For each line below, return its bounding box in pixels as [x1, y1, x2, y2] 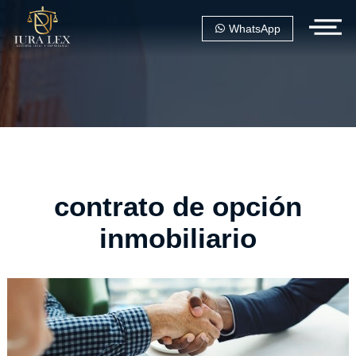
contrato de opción [53, 191, 302, 222]
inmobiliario [99, 222, 257, 253]
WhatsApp [226, 21, 281, 35]
